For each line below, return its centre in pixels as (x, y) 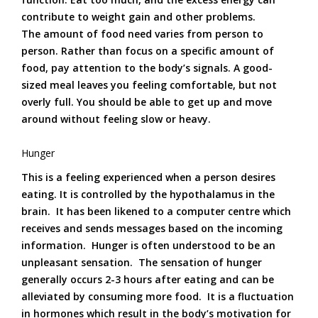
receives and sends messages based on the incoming (152, 228)
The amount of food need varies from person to (142, 34)
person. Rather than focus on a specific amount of (148, 51)
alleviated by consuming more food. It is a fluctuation (158, 296)
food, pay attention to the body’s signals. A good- (147, 68)
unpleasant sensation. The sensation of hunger (142, 262)
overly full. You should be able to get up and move (147, 102)
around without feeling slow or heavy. (116, 119)
